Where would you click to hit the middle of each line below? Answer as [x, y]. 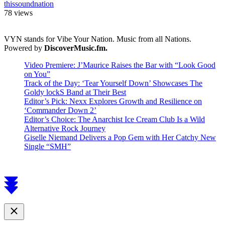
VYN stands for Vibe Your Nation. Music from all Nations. [98, 39]
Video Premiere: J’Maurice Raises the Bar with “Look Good [120, 65]
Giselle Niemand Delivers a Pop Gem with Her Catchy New [120, 137]
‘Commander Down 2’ [60, 110]
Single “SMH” [47, 146]
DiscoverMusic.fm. [76, 48]
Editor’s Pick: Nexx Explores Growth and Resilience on [113, 101]
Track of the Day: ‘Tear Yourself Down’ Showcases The [113, 83]
